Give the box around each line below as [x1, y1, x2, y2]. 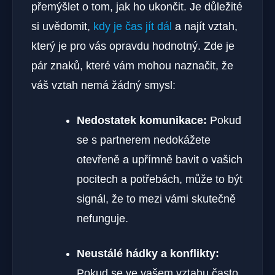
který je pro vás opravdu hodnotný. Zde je [31, 39, 234, 52]
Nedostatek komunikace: [77, 114, 207, 126]
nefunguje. [77, 212, 128, 225]
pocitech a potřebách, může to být [77, 172, 242, 185]
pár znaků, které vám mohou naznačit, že [31, 59, 233, 72]
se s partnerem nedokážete [77, 133, 211, 146]
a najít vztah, [172, 20, 238, 33]
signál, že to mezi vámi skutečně [77, 192, 236, 205]
